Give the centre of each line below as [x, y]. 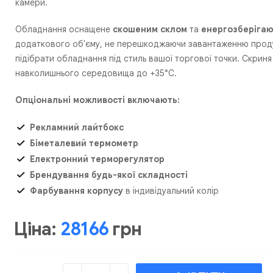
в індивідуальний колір [171, 190]
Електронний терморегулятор [97, 159]
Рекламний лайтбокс [77, 127]
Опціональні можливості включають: [98, 100]
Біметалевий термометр [84, 143]
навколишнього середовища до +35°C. [96, 73]
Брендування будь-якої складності [109, 175]
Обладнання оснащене [64, 29]
